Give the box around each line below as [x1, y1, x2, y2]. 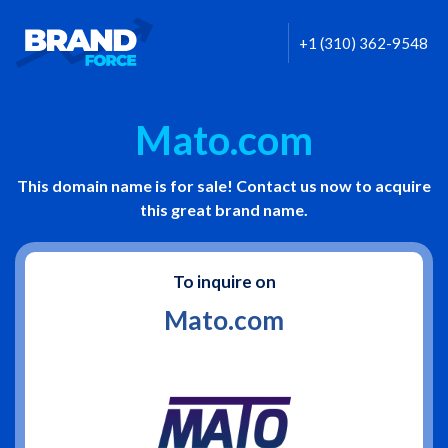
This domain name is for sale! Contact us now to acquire [17, 176, 431, 195]
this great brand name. [140, 200, 308, 219]
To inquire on [172, 271, 276, 292]
